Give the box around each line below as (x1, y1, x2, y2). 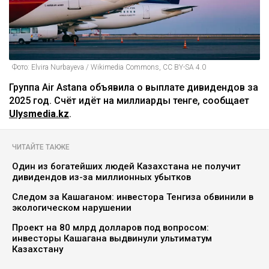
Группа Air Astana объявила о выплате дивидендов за (9, 81, 258, 93)
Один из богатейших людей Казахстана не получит (12, 160, 241, 172)
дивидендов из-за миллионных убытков (12, 171, 191, 183)
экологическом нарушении (12, 202, 131, 213)
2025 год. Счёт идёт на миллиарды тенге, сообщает (9, 94, 249, 106)
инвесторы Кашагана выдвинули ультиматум (12, 232, 212, 244)
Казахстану (12, 243, 63, 255)
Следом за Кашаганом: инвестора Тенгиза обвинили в (12, 191, 253, 202)
